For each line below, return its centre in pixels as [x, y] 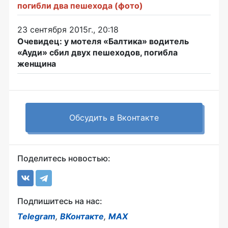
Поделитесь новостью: [64, 158]
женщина [37, 63]
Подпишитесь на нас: [60, 201]
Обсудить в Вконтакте [114, 117]
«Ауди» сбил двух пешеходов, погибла [97, 52]
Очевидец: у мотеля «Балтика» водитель [103, 41]
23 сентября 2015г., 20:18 [68, 29]
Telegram [36, 216]
